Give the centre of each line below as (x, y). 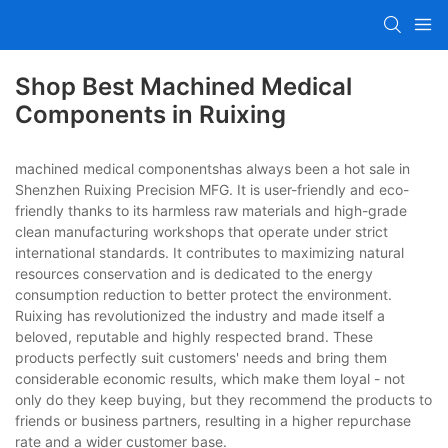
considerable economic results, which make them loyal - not (210, 379)
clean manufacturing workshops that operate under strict (201, 232)
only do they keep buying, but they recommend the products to (223, 400)
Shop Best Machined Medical (183, 87)
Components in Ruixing (150, 115)
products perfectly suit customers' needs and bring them (201, 358)
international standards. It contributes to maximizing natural (209, 253)
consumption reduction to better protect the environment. (203, 295)
